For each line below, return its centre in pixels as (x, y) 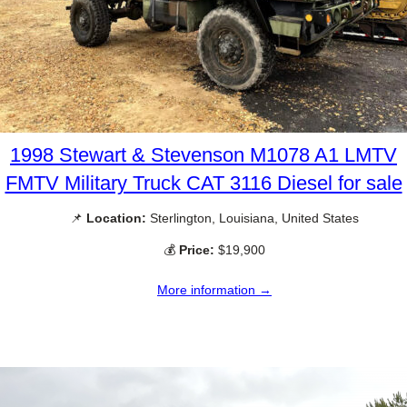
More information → (214, 290)
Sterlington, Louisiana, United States (253, 218)
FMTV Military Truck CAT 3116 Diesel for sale (203, 183)
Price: (197, 250)
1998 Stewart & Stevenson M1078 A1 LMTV (203, 154)
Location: (116, 218)
